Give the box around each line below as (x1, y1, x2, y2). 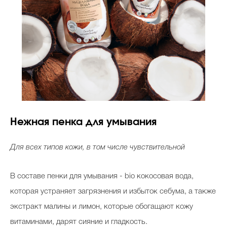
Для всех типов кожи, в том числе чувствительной (10, 144, 185, 152)
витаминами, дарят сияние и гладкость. (10, 218, 147, 226)
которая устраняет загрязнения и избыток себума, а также (10, 188, 216, 196)
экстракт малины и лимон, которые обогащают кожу (10, 203, 193, 211)
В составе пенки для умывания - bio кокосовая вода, (10, 173, 194, 180)
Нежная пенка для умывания (10, 117, 157, 128)
